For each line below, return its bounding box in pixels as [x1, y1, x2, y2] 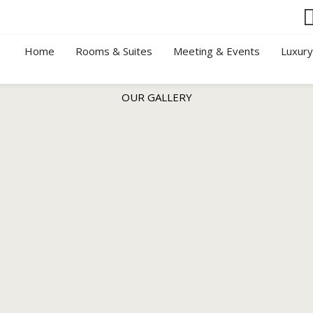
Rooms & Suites [75, 44, 152, 58]
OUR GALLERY [121, 90, 192, 104]
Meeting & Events [173, 44, 260, 58]
